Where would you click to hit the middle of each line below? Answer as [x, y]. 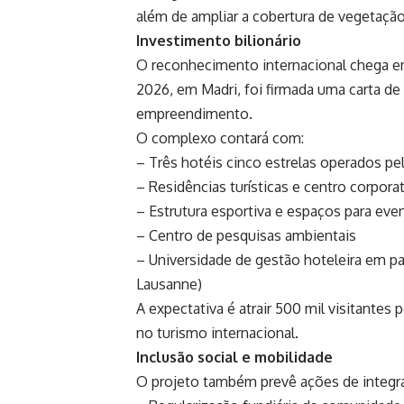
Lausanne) [169, 285]
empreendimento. [194, 114]
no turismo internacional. [217, 333]
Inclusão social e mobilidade [234, 358]
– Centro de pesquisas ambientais [246, 236]
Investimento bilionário [219, 41]
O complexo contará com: [220, 138]
